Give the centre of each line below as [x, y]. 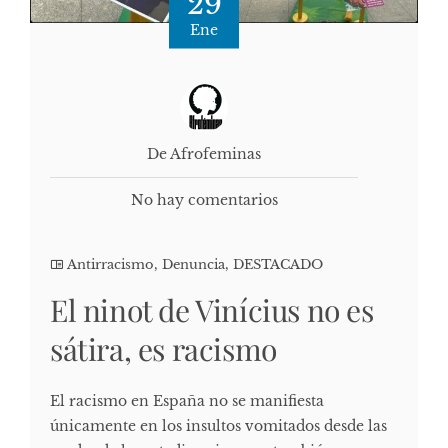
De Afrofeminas [204, 153]
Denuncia [193, 264]
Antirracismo [110, 264]
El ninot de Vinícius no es [212, 309]
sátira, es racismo [163, 348]
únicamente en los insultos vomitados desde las [218, 425]
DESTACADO [278, 264]
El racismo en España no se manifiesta [187, 400]
